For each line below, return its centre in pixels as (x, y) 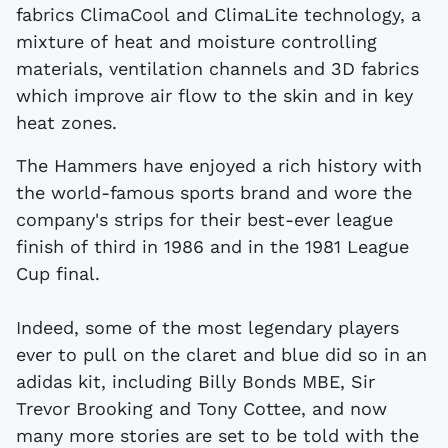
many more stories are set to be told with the (217, 435)
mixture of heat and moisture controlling (196, 41)
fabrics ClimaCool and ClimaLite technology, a (218, 14)
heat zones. (66, 122)
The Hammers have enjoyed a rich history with (219, 165)
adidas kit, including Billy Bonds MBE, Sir (195, 381)
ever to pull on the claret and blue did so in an (221, 354)
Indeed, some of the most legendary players (207, 327)
